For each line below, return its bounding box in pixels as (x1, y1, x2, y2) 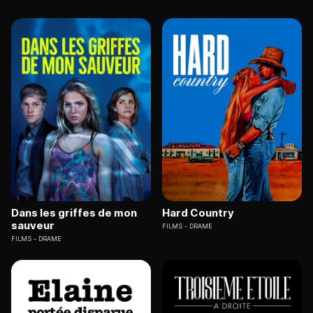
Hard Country (162, 206, 234, 220)
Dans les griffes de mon (11, 206, 137, 220)
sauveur (11, 219, 54, 233)
